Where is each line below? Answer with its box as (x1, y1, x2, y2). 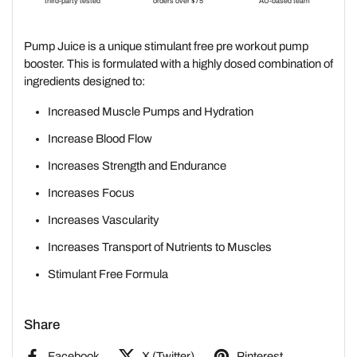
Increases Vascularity (47, 214, 159, 226)
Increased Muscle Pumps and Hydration (47, 105, 253, 118)
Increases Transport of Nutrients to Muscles (47, 241, 272, 253)
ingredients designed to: (24, 75, 145, 88)
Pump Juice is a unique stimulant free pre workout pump (24, 40, 308, 53)
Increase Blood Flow (47, 132, 152, 145)
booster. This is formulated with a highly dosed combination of (24, 57, 333, 70)
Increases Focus (47, 186, 135, 199)
